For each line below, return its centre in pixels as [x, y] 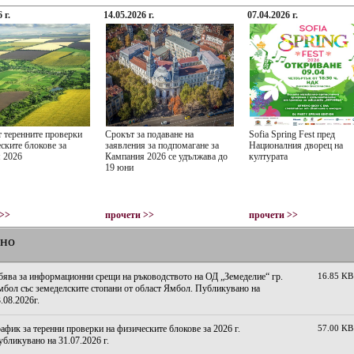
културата [268, 156]
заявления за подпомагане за [162, 145]
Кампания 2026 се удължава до [166, 156]
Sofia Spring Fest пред [292, 134]
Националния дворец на [296, 145]
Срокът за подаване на [149, 134]
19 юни [119, 168]
